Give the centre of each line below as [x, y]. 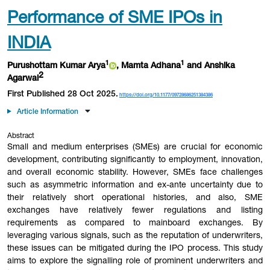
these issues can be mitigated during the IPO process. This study [135, 249]
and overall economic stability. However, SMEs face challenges [135, 173]
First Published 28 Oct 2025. [63, 94]
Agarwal [23, 79]
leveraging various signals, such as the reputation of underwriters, [135, 236]
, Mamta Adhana [149, 66]
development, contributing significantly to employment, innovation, [135, 160]
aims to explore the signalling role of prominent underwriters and [135, 261]
